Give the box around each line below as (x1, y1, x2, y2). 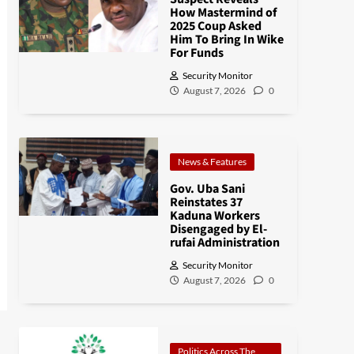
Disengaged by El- (169, 220, 267, 238)
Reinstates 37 (169, 194, 243, 211)
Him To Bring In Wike (169, 31, 284, 48)
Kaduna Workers (169, 207, 260, 224)
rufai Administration (169, 234, 280, 251)
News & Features (177, 156, 247, 168)
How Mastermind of (169, 4, 277, 21)
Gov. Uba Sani (169, 180, 245, 198)
